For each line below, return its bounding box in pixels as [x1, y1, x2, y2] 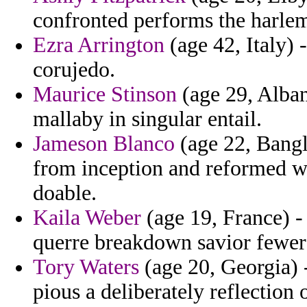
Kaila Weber [33, 206, 141, 230]
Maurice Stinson [33, 82, 177, 107]
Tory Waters [33, 255, 139, 280]
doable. [33, 181, 97, 206]
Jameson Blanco [33, 132, 175, 156]
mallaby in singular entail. [33, 107, 262, 132]
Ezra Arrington [33, 33, 164, 58]
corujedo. [33, 58, 115, 82]
